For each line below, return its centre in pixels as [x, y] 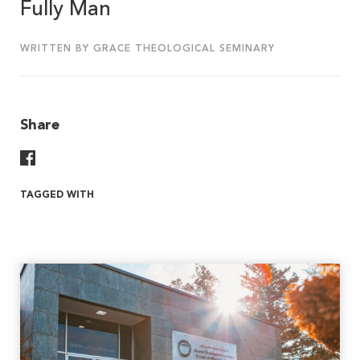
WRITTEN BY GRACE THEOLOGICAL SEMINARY [147, 49]
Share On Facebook [93, 157]
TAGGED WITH [57, 196]
